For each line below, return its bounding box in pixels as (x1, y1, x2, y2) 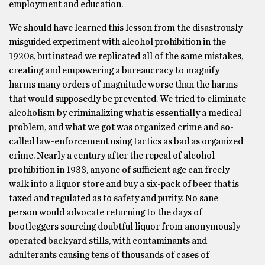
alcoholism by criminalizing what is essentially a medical (9, 108, 241, 118)
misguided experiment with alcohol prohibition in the (9, 37, 226, 47)
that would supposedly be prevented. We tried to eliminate (9, 94, 246, 104)
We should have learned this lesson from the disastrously (9, 23, 243, 33)
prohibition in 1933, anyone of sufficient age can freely (9, 165, 230, 174)
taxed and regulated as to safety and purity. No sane (9, 193, 218, 203)
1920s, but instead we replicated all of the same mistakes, (9, 51, 243, 61)
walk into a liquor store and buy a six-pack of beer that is (9, 179, 239, 189)
